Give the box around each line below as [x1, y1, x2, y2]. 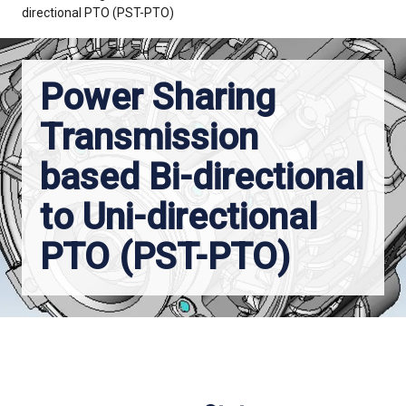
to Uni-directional [40, 196, 317, 238]
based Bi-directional [40, 156, 363, 198]
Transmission [40, 116, 258, 159]
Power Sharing [40, 76, 275, 119]
